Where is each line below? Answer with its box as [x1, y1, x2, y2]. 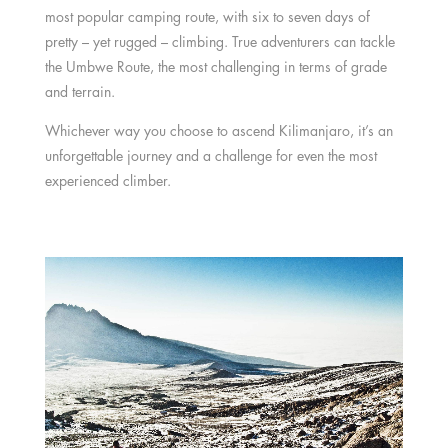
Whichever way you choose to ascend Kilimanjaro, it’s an [44, 120, 393, 140]
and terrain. [44, 81, 115, 101]
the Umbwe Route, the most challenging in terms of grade [44, 56, 387, 76]
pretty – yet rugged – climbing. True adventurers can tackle [44, 31, 395, 51]
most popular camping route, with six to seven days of [44, 6, 370, 26]
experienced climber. [44, 170, 171, 190]
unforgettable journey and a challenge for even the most [44, 145, 377, 165]
